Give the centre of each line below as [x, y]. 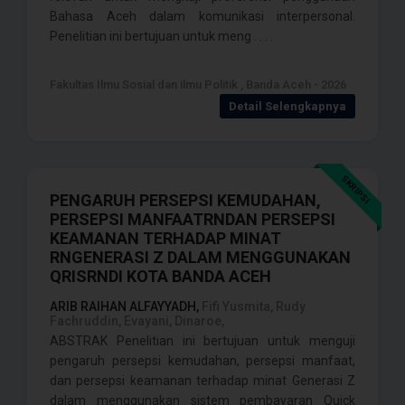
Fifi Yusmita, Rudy [252, 306]
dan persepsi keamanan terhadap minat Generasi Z [202, 381]
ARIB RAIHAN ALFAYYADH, [124, 306]
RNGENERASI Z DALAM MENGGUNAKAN [200, 257]
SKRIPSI [356, 189]
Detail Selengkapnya [287, 106]
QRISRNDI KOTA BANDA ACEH [160, 276]
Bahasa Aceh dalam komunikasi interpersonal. [202, 16]
